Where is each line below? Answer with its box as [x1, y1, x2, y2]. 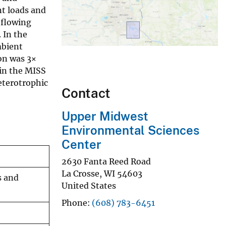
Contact [62, 85, 110, 101]
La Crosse [62, 168, 99, 179]
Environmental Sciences [62, 123, 199, 138]
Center [62, 137, 101, 152]
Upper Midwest [62, 109, 148, 124]
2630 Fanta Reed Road [62, 156, 151, 166]
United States [62, 180, 116, 191]
